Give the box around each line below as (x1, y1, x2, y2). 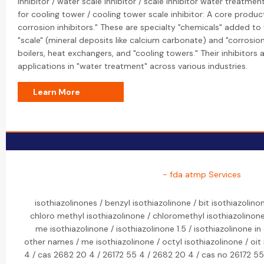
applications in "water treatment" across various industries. (18, 61, 247, 71)
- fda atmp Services (162, 169, 241, 180)
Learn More (33, 87, 80, 97)
